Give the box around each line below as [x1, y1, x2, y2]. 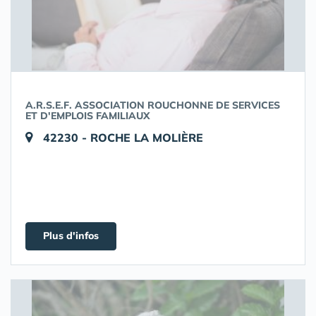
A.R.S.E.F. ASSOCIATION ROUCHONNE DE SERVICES [25, 99, 280, 111]
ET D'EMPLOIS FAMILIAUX [25, 109, 150, 122]
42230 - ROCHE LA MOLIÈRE [43, 130, 203, 145]
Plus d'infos [43, 229, 99, 242]
